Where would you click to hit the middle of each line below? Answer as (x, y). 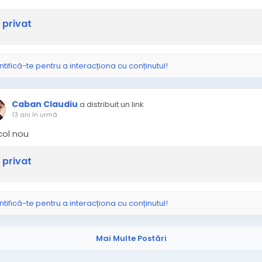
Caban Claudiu (45, 104)
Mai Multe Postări (131, 238)
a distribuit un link (112, 104)
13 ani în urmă (35, 115)
